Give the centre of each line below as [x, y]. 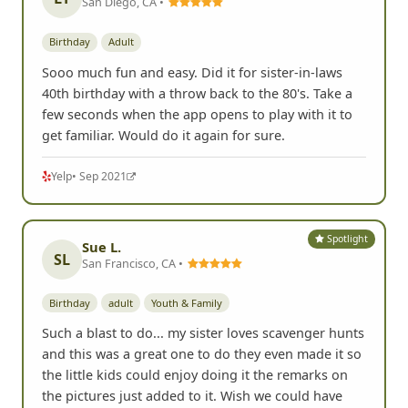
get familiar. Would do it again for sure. [163, 240]
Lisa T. [102, 92]
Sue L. [102, 352]
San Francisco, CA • [134, 368]
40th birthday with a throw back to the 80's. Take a [197, 199]
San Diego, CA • [124, 108]
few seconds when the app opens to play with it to [197, 219]
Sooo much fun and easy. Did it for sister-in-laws [192, 178]
